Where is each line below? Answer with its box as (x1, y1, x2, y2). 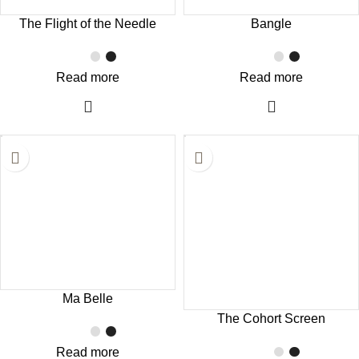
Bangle (251, 17, 292, 31)
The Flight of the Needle (19, 17, 156, 31)
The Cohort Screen (217, 312, 325, 326)
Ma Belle (63, 291, 113, 305)
